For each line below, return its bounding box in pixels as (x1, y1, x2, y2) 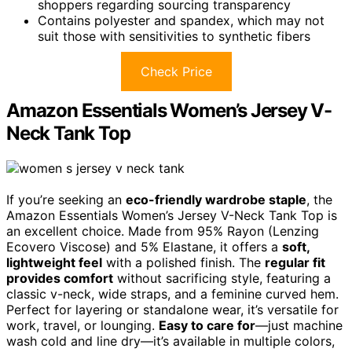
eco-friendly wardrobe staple (126, 192, 306, 208)
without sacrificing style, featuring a (113, 270, 331, 287)
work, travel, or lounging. (6, 317, 159, 334)
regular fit (265, 255, 325, 271)
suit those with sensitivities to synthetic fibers (38, 28, 310, 45)
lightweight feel (6, 255, 102, 271)
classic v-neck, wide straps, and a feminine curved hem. (6, 286, 339, 302)
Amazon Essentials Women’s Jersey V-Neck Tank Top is (6, 207, 337, 224)
